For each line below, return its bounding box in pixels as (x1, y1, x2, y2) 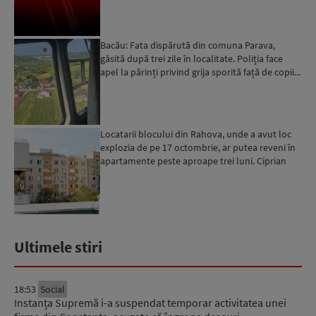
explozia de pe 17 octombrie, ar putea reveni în (100, 141, 296, 154)
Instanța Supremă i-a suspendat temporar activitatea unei (14, 295, 286, 310)
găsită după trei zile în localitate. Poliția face (100, 51, 284, 65)
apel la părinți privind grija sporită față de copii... (100, 65, 301, 78)
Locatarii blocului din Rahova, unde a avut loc (100, 128, 292, 141)
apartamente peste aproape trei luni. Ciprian (100, 154, 287, 168)
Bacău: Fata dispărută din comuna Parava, (100, 38, 276, 51)
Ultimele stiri (14, 236, 102, 257)
